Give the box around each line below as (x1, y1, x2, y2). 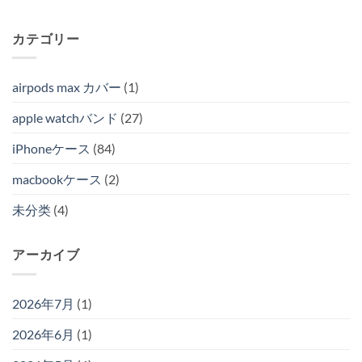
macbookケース (12, 171, 102, 187)
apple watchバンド (12, 110, 118, 126)
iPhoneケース (12, 141, 90, 157)
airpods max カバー (12, 79, 121, 95)
